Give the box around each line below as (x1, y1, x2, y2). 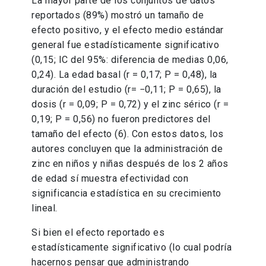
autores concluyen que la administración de (31, 143, 223, 155)
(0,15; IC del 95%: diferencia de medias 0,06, (31, 54, 229, 66)
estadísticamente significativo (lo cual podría (31, 242, 232, 254)
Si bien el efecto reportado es (31, 227, 165, 239)
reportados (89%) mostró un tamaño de (31, 9, 204, 21)
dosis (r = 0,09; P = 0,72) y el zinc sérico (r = (31, 99, 229, 110)
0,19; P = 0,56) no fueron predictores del (31, 113, 211, 125)
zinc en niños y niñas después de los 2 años (31, 158, 229, 170)
